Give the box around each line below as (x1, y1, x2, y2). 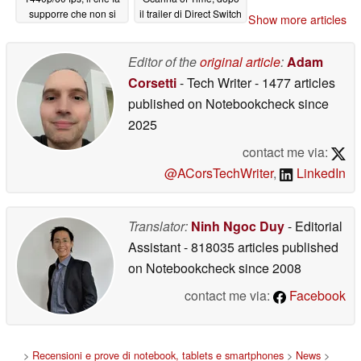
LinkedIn (293, 164, 346, 183)
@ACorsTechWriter (164, 164, 274, 183)
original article (200, 52, 280, 72)
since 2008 (235, 259, 301, 278)
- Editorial (284, 217, 342, 236)
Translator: (128, 217, 188, 236)
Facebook (286, 286, 346, 305)
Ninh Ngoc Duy (191, 217, 284, 236)
